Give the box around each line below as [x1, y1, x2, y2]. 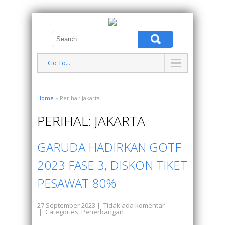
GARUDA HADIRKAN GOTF [37, 139, 181, 155]
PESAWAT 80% [37, 175, 116, 191]
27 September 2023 [37, 201, 95, 210]
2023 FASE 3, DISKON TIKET [37, 157, 187, 173]
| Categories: [37, 207, 81, 216]
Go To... [48, 58, 70, 67]
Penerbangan [81, 207, 124, 216]
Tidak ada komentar [103, 201, 165, 210]
